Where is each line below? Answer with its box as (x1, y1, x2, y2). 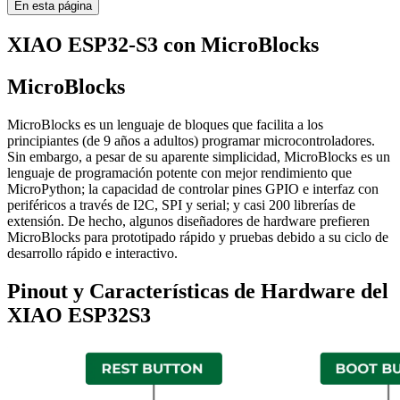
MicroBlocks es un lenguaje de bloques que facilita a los (7, 116, 323, 132)
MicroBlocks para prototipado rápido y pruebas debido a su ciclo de (7, 229, 388, 245)
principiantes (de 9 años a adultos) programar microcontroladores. (7, 132, 375, 148)
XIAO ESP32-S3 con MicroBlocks (7, 33, 319, 57)
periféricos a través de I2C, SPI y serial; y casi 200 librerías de (7, 196, 355, 212)
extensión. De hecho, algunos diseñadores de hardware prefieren (7, 212, 370, 229)
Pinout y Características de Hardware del (7, 279, 388, 303)
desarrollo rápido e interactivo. (7, 245, 178, 261)
